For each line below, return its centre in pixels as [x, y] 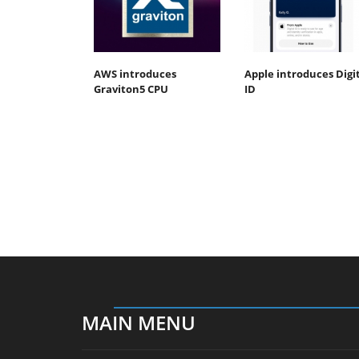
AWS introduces [135, 73]
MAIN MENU [139, 322]
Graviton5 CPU [131, 89]
